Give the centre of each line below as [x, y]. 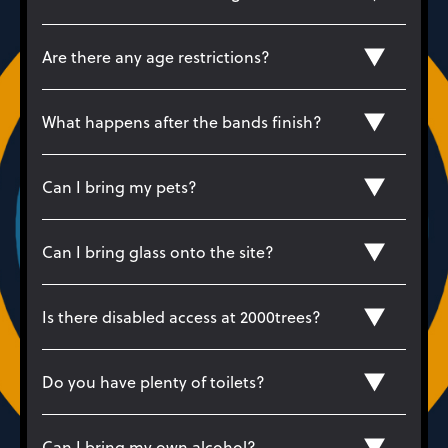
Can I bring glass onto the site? [158, 251]
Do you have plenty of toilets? [153, 381]
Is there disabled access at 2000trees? [181, 316]
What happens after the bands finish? [182, 121]
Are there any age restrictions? [156, 56]
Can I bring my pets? [119, 186]
